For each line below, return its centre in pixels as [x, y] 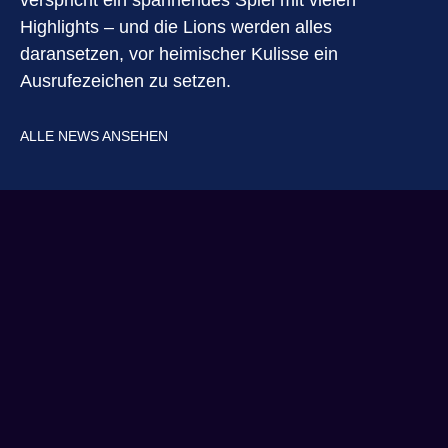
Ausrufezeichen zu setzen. [125, 81]
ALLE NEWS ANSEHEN [94, 136]
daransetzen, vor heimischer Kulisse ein [179, 54]
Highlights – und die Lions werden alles [176, 27]
